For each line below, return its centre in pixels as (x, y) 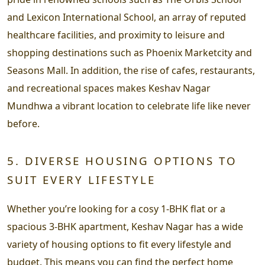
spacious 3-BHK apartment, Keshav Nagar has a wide (125, 226)
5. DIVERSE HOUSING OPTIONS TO (122, 160)
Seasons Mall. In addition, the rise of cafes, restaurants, (131, 70)
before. (23, 123)
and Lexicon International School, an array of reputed (127, 17)
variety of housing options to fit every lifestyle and (119, 244)
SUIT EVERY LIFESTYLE (81, 179)
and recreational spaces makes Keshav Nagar (109, 88)
